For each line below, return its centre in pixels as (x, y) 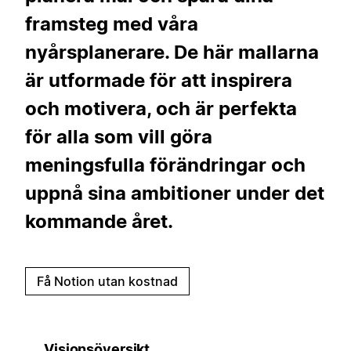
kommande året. (99, 221)
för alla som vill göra (119, 136)
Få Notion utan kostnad (107, 281)
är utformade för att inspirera (159, 80)
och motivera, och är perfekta (161, 108)
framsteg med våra (112, 24)
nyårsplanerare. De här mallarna (172, 52)
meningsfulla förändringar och (165, 165)
